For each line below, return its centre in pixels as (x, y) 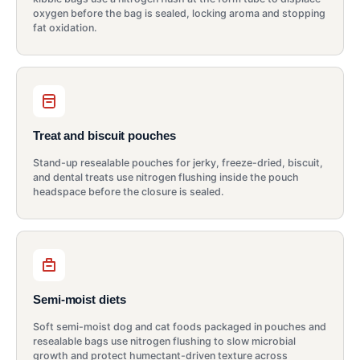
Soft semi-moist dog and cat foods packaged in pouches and (180, 326)
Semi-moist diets (80, 299)
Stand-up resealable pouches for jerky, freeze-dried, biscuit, (178, 162)
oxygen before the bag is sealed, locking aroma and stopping (179, 13)
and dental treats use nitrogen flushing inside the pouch (166, 177)
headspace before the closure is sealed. (129, 191)
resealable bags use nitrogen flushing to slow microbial (164, 341)
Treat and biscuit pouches (104, 135)
